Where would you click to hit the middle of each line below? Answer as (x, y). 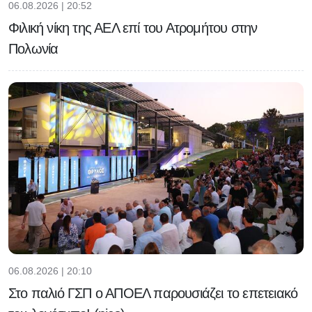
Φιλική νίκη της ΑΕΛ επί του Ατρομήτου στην (133, 28)
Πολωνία (33, 49)
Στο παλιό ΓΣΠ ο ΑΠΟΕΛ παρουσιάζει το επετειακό (153, 294)
